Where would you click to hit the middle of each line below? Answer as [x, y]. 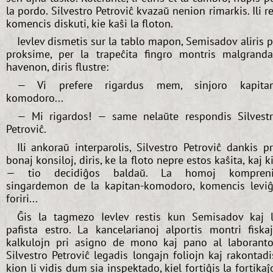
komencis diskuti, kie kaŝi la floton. [90, 23]
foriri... [22, 198]
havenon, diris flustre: [57, 67]
